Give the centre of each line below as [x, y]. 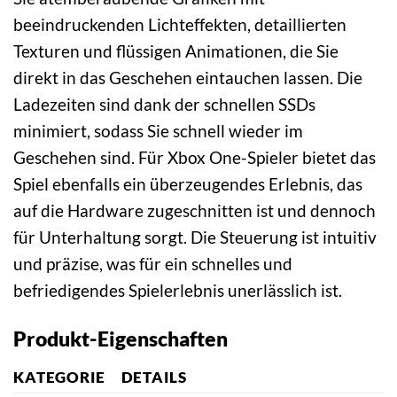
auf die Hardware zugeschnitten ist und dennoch [195, 211]
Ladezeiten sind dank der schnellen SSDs [164, 105]
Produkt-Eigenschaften [121, 339]
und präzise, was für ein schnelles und [153, 264]
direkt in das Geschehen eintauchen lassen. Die [188, 78]
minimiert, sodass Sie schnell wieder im [158, 131]
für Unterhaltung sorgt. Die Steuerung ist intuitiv [195, 237]
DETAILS [154, 377]
